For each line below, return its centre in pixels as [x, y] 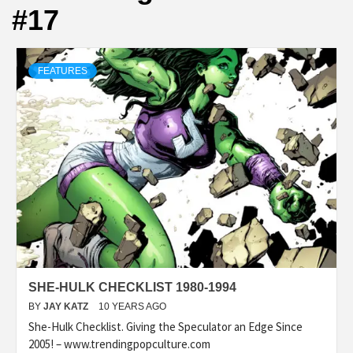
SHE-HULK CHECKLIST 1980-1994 [132, 287]
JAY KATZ [67, 306]
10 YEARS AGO [132, 306]
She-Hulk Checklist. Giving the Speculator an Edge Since [165, 326]
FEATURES [63, 71]
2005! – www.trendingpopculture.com [119, 344]
